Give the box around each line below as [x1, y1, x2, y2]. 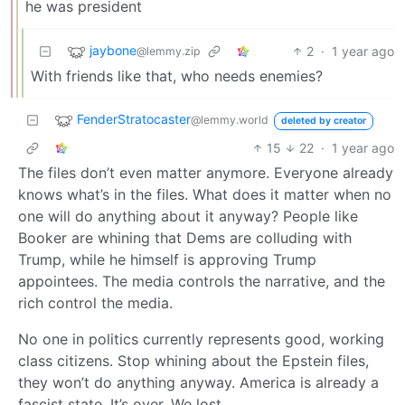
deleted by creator [280, 115, 366, 127]
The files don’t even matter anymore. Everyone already [18, 163, 393, 182]
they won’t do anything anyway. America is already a [18, 372, 379, 391]
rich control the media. [18, 293, 173, 312]
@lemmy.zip [137, 44, 200, 59]
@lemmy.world [191, 113, 268, 127]
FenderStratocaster [77, 111, 191, 127]
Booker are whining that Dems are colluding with [18, 228, 352, 247]
